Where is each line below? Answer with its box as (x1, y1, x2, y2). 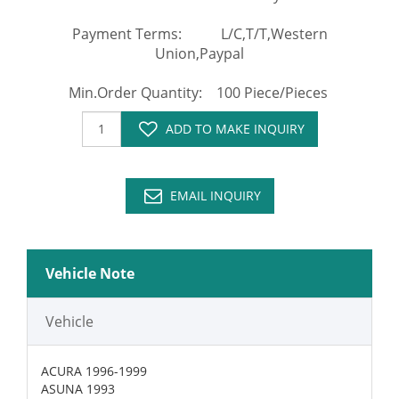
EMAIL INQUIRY (169, 186, 261, 204)
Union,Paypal (155, 43, 244, 63)
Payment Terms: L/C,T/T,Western (71, 23, 328, 44)
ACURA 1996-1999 (41, 362, 147, 379)
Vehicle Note (45, 263, 134, 283)
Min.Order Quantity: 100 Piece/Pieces (68, 82, 331, 102)
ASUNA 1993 (41, 379, 115, 397)
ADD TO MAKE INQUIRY (165, 119, 305, 137)
